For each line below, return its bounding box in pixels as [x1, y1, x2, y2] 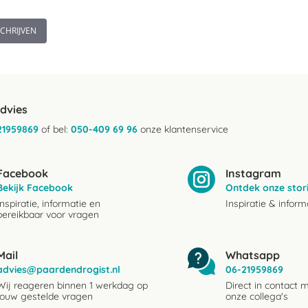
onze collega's [225, 290, 288, 302]
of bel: [38, 123, 71, 135]
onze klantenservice [137, 123, 228, 135]
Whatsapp [225, 248, 280, 262]
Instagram [225, 166, 281, 180]
